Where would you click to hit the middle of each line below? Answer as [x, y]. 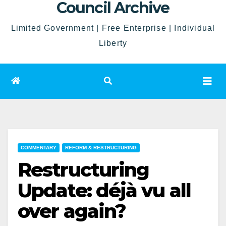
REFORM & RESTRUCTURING [101, 148]
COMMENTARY [39, 148]
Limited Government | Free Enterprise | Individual [113, 28]
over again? [72, 211]
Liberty [113, 43]
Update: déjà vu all [104, 190]
